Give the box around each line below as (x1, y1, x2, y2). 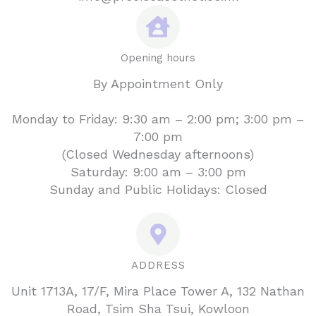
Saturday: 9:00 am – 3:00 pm (70, 164, 246, 179)
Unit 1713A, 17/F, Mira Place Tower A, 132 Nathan (11, 283, 305, 298)
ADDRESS (130, 258, 186, 272)
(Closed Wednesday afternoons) (62, 146, 254, 162)
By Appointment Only (93, 75, 223, 91)
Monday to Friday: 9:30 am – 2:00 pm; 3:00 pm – (12, 111, 304, 126)
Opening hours (121, 51, 195, 64)
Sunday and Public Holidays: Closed (49, 181, 267, 197)
